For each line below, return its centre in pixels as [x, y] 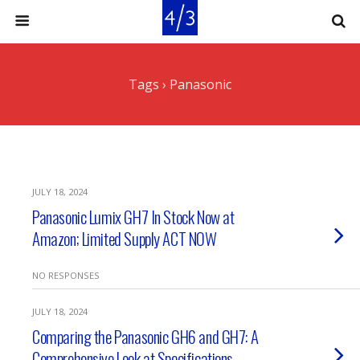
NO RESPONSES [66, 275]
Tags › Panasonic [180, 84]
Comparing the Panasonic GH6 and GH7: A [145, 336]
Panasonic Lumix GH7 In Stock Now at [133, 217]
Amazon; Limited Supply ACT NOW [125, 238]
